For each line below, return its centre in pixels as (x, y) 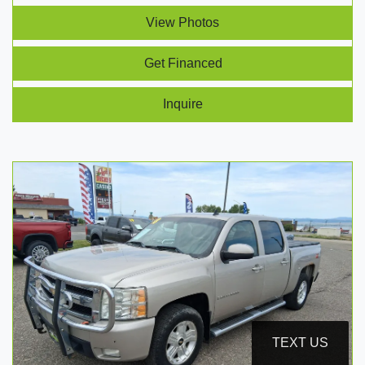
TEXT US (300, 343)
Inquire (183, 103)
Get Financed (183, 63)
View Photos (182, 22)
